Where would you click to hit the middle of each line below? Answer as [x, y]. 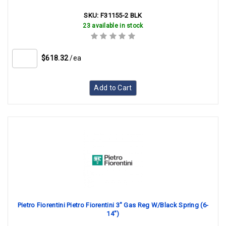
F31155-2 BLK [121, 15]
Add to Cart [113, 88]
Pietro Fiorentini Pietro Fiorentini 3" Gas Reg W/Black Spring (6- [113, 205]
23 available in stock [113, 26]
